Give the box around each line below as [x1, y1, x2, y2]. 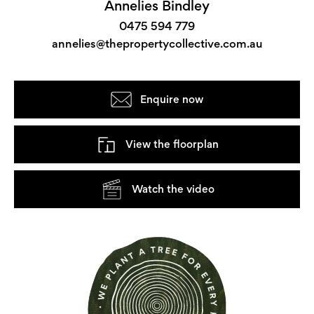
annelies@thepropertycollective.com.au [51, 36, 263, 51]
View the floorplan [125, 137, 219, 151]
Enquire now [140, 93, 203, 107]
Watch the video [131, 182, 214, 196]
